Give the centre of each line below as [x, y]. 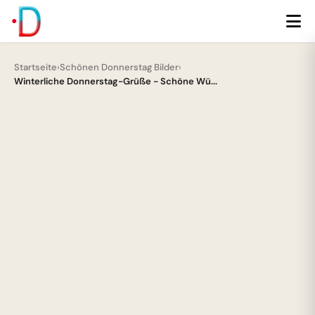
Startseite [36, 67]
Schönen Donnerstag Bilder [119, 67]
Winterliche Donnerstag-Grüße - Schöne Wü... [116, 81]
